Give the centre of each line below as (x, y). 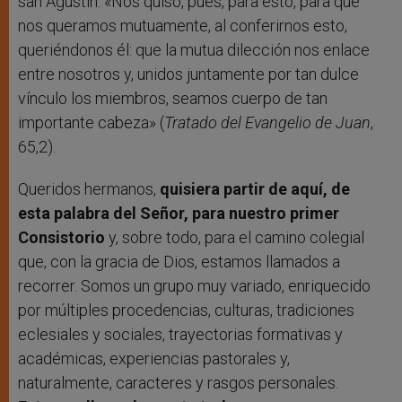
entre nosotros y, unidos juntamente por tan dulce (188, 74)
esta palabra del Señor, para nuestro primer (179, 213)
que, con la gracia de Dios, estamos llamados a (179, 261)
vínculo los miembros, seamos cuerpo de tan (173, 98)
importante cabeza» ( (91, 122)
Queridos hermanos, (89, 188)
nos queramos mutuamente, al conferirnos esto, (183, 25)
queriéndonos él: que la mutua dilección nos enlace (194, 49)
